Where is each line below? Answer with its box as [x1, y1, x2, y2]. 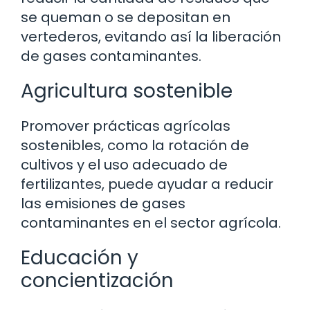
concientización [21, 267, 174, 295]
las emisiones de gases [21, 194, 185, 214]
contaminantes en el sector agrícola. [21, 213, 281, 233]
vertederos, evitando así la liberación [21, 27, 281, 47]
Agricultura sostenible [21, 77, 232, 105]
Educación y [21, 244, 138, 272]
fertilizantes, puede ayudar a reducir [21, 174, 273, 194]
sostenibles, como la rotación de [21, 136, 249, 156]
